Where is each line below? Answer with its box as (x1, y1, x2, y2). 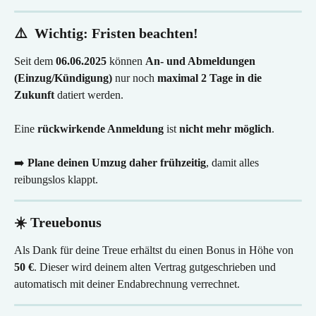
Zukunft (14, 88, 54, 101)
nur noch (112, 71, 157, 84)
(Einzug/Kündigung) (14, 71, 112, 84)
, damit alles (206, 156, 262, 169)
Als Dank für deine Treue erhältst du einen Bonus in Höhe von (14, 243, 296, 256)
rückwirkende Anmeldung (37, 122, 164, 135)
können (107, 54, 145, 67)
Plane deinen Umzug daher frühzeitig (28, 156, 206, 169)
